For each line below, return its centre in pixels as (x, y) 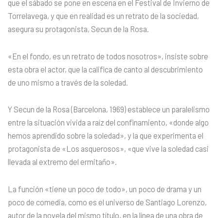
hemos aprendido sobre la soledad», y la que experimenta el (106, 136)
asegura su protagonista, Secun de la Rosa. (78, 29)
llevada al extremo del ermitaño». (62, 162)
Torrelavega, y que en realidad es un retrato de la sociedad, (103, 16)
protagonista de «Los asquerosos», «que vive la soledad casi (108, 149)
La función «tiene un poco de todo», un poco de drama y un (105, 189)
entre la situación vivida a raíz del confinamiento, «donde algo (108, 123)
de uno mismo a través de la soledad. (68, 82)
